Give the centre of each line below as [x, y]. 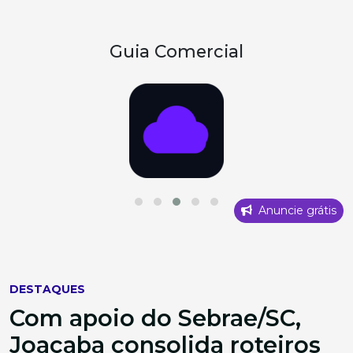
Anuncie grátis [296, 210]
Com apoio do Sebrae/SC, [155, 318]
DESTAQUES [47, 289]
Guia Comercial [176, 51]
